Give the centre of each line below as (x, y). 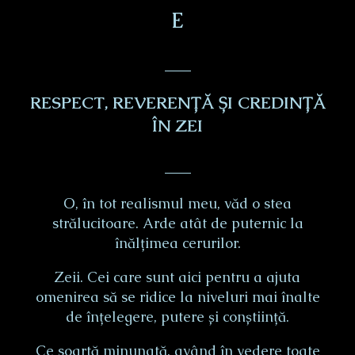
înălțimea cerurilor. (177, 243)
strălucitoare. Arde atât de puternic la (177, 223)
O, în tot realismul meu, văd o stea (177, 204)
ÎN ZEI (177, 125)
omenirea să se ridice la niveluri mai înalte (177, 297)
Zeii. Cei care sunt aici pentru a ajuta (177, 277)
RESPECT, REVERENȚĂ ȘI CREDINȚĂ (177, 102)
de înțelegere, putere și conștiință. (177, 317)
